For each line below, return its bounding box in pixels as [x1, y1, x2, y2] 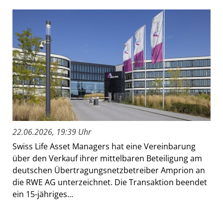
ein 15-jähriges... [12, 189, 73, 200]
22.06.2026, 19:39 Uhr [12, 126, 91, 138]
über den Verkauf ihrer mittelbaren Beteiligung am [12, 153, 202, 164]
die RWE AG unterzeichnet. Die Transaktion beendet [12, 177, 207, 188]
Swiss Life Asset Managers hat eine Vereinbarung [12, 141, 196, 152]
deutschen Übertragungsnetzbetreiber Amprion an [12, 165, 205, 176]
